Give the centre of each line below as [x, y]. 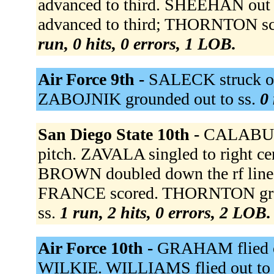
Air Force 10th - [97, 248]
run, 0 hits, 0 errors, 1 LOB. [137, 44]
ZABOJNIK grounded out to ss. [149, 99]
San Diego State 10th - [120, 135]
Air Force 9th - [93, 80]
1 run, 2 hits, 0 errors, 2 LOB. [165, 213]
